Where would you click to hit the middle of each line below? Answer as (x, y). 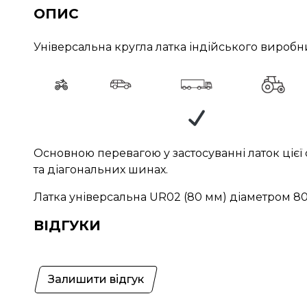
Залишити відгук (96, 279)
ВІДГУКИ (67, 225)
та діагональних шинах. (102, 169)
